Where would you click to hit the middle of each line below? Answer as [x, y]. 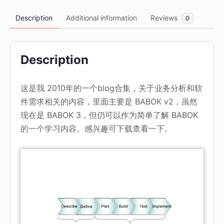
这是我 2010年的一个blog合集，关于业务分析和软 [111, 88]
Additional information [101, 17]
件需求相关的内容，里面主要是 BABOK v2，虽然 [109, 101]
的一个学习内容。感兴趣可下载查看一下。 [96, 128]
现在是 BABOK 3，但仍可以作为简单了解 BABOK [109, 115]
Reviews [165, 17]
